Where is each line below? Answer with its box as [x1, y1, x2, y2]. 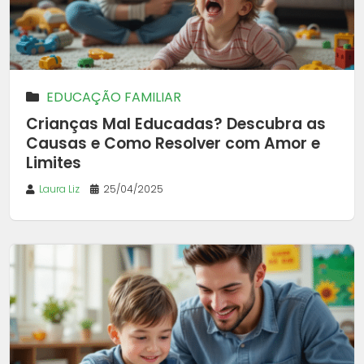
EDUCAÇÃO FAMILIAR [46, 87, 181, 106]
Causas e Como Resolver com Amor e [26, 132, 320, 154]
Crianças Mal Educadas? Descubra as [26, 112, 326, 135]
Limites [26, 151, 81, 174]
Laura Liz [39, 181, 80, 196]
